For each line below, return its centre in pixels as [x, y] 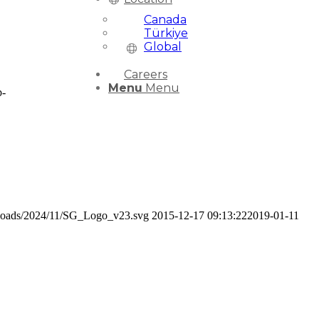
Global [163, 47]
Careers [146, 74]
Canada [165, 20]
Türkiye [166, 33]
